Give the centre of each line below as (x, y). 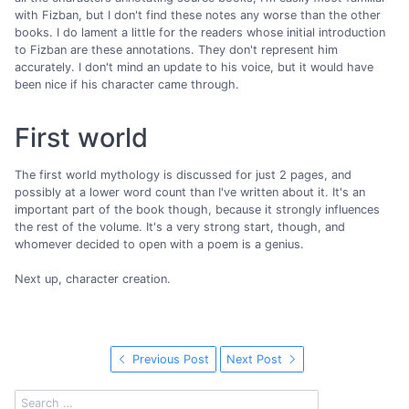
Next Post (257, 360)
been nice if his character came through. (127, 84)
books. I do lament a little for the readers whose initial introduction (200, 32)
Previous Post (169, 360)
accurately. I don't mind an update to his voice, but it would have (194, 67)
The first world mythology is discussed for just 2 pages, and (183, 174)
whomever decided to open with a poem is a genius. (159, 244)
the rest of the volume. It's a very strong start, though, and (180, 226)
